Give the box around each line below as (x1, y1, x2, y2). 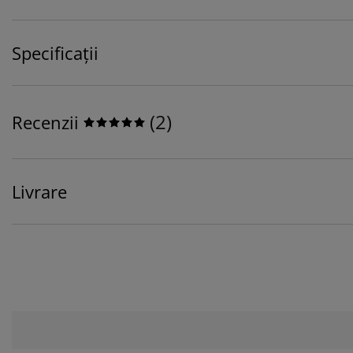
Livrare (12, 180, 67, 204)
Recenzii (12, 110, 79, 135)
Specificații (12, 41, 98, 65)
